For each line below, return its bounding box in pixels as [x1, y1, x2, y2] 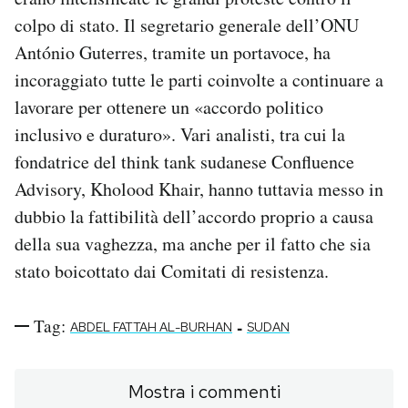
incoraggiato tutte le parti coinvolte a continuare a [15, 67, 383, 93]
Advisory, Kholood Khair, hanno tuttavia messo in [15, 177, 383, 202]
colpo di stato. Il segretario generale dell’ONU [15, 13, 359, 38]
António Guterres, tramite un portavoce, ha [15, 40, 331, 66]
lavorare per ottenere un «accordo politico [15, 95, 323, 120]
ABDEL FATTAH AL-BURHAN [70, 319, 232, 336]
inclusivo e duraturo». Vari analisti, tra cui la [15, 122, 345, 148]
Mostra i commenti [127, 380, 280, 404]
